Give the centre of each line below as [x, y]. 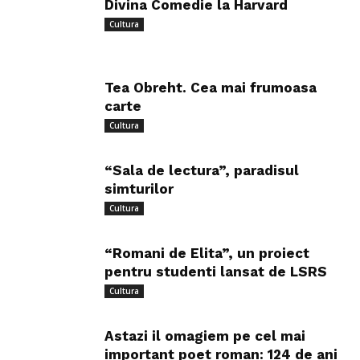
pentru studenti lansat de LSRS [216, 272]
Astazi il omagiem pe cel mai [205, 336]
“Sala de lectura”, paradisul [202, 171]
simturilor [139, 189]
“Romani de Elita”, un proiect [207, 254]
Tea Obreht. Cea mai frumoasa [211, 88]
